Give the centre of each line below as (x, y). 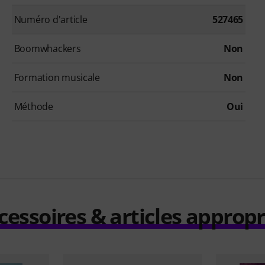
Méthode (33, 106)
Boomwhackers (47, 48)
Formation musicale (57, 77)
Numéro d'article (51, 19)
